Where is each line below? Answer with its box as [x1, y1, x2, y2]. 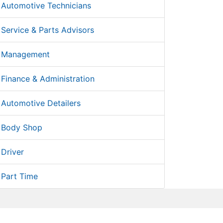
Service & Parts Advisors [1, 25, 94, 35]
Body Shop [1, 122, 42, 132]
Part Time [1, 171, 38, 181]
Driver [1, 147, 24, 157]
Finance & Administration [1, 74, 95, 84]
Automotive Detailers [1, 98, 81, 108]
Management [1, 49, 50, 59]
